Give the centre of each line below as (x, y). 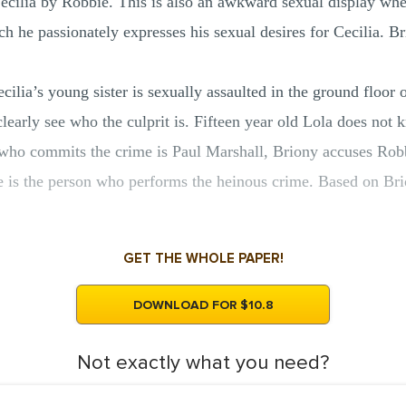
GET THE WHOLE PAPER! (203, 258)
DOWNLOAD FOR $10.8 (203, 305)
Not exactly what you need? (203, 363)
